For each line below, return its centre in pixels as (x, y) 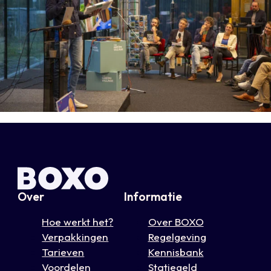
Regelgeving (177, 237)
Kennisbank (176, 252)
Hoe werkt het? (78, 221)
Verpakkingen (75, 237)
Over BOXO (176, 221)
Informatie (153, 197)
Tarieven (63, 252)
